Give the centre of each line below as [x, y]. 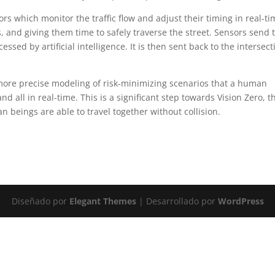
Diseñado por [40, 201]
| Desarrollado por [177, 201]
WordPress [241, 201]
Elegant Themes [103, 201]
